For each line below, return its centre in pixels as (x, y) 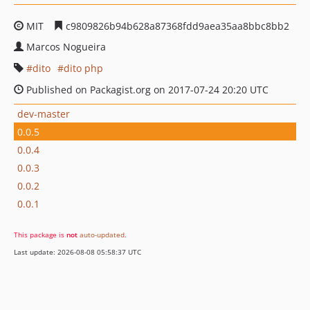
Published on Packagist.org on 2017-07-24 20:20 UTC (146, 90)
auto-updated (102, 235)
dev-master (44, 113)
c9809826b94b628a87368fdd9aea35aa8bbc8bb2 (176, 26)
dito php (83, 68)
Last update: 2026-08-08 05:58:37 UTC (77, 252)
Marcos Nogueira (66, 47)
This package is (40, 235)
